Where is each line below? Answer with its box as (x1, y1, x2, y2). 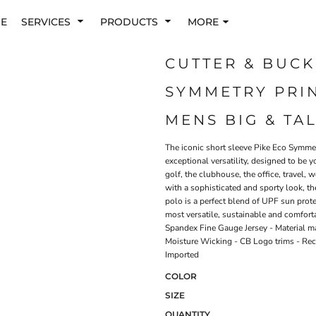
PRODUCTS (100, 15, 161, 28)
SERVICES (21, 15, 73, 28)
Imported (165, 249, 201, 260)
